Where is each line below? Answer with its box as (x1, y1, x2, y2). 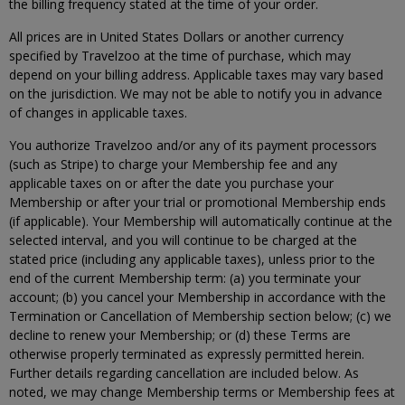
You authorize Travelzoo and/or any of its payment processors (9, 137, 377, 154)
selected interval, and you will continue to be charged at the (9, 231, 357, 249)
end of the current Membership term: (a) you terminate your (9, 269, 361, 287)
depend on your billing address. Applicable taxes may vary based (9, 66, 383, 83)
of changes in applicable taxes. (9, 104, 187, 121)
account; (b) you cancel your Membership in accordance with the (9, 288, 386, 306)
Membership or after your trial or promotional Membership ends (9, 193, 386, 211)
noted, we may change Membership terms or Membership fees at (9, 383, 395, 400)
